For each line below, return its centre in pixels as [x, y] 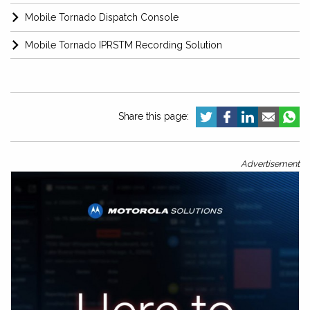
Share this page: [154, 117]
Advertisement [270, 164]
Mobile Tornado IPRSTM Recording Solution [124, 45]
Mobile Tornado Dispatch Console [102, 18]
